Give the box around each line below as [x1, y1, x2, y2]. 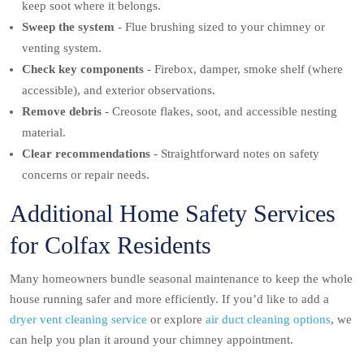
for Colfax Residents [10, 232, 211, 259]
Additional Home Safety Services [10, 200, 336, 227]
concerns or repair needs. [22, 168, 149, 182]
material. [22, 126, 66, 140]
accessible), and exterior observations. [22, 84, 215, 97]
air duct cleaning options [206, 313, 331, 327]
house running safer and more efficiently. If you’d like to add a [10, 292, 329, 306]
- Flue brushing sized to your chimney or [118, 20, 325, 34]
